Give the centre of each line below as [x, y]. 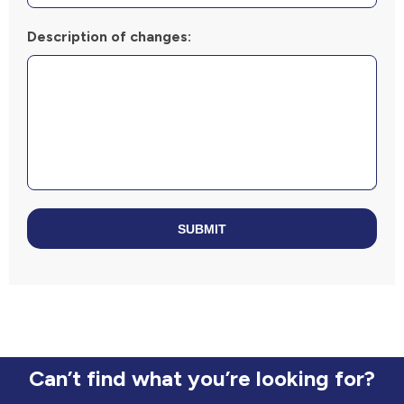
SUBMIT [202, 229]
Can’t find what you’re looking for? [202, 378]
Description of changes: [109, 37]
